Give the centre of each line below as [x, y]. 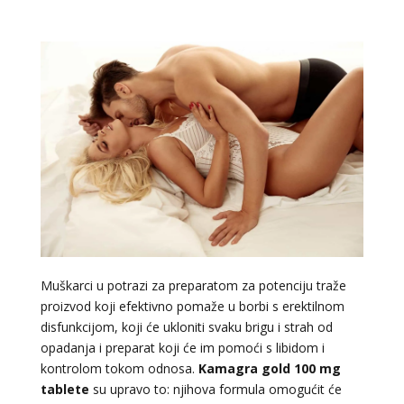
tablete [64, 389]
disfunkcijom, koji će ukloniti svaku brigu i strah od [186, 327]
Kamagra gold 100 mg [269, 368]
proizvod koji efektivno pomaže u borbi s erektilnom [192, 306]
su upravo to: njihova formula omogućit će [215, 389]
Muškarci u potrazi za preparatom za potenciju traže [193, 285]
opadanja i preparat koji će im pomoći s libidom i [182, 348]
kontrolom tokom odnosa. [119, 368]
